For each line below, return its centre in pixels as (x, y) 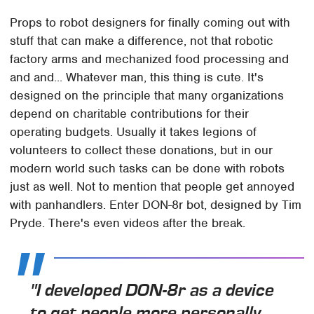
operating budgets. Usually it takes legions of (134, 132)
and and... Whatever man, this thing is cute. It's (137, 77)
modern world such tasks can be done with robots (148, 169)
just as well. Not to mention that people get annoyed (152, 187)
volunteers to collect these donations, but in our (142, 150)
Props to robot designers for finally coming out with (150, 23)
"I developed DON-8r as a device (152, 290)
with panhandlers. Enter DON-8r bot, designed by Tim (156, 205)
